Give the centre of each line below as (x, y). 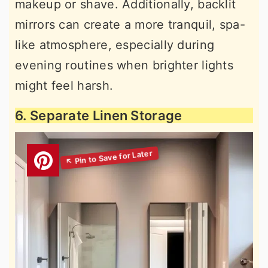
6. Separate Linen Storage (99, 115)
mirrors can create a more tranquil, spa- (130, 24)
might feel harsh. (64, 85)
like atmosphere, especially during (115, 45)
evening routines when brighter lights (124, 65)
